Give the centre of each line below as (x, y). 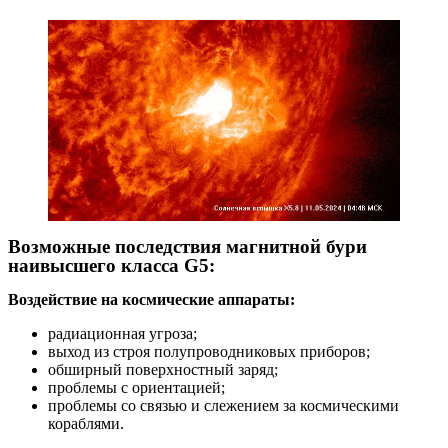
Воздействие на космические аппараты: (151, 300)
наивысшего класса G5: (111, 266)
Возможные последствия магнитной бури (187, 247)
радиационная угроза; (122, 334)
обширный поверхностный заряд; (163, 370)
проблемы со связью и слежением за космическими (223, 406)
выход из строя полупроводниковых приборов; (209, 352)
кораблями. (86, 424)
